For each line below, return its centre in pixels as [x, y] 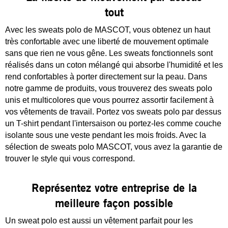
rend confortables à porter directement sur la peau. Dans [106, 77]
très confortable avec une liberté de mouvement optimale [107, 41]
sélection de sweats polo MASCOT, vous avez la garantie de [114, 147]
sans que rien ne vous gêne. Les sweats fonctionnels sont [109, 53]
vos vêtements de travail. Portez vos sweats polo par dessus [113, 112]
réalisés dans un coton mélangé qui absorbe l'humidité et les [114, 65]
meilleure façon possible [114, 203]
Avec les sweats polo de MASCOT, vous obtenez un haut [108, 30]
